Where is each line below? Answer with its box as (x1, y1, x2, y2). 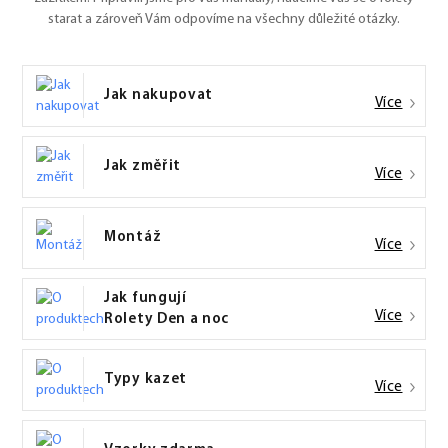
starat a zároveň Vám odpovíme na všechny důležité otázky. (48, 11, 400, 27)
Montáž (104, 230, 162, 246)
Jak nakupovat (104, 88, 214, 104)
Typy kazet (104, 372, 187, 388)
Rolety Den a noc (104, 311, 230, 327)
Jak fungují (104, 290, 187, 306)
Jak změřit (104, 159, 181, 175)
